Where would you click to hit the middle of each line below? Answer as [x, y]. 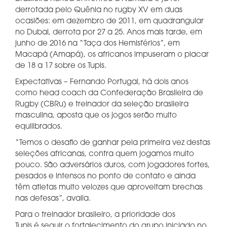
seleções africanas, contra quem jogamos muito [105, 154]
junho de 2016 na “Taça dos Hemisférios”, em [98, 44]
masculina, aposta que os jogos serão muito [96, 116]
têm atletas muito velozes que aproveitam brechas [109, 188]
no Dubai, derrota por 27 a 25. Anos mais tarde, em [109, 33]
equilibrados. [40, 127]
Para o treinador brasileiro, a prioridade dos [95, 215]
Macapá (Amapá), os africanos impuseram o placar [112, 55]
